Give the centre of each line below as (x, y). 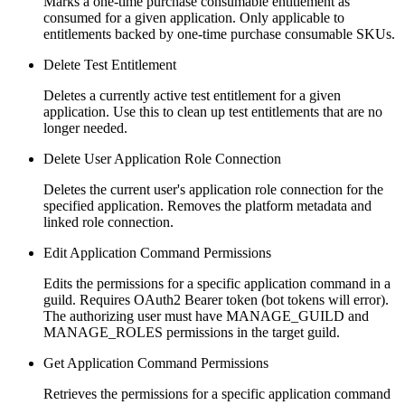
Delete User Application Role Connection (162, 158)
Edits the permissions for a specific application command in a (217, 283)
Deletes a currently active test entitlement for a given (192, 95)
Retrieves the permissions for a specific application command (217, 393)
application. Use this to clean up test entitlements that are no (213, 111)
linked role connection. (108, 221)
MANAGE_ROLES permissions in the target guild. (192, 332)
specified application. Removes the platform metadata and (207, 205)
